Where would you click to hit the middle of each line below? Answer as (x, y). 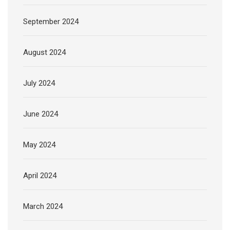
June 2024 (41, 114)
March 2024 (43, 206)
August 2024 (44, 52)
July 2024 (39, 83)
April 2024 (40, 175)
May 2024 (39, 145)
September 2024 (51, 21)
